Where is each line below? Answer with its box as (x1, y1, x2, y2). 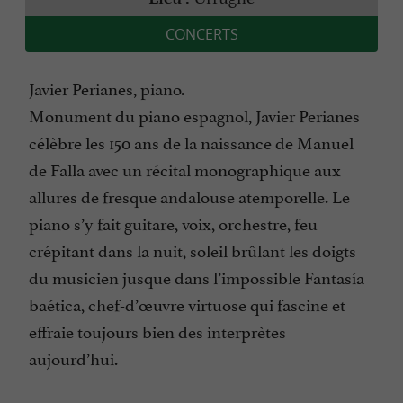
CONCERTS (165, 24, 238, 45)
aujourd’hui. (29, 345, 118, 371)
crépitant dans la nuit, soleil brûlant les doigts (29, 237, 356, 263)
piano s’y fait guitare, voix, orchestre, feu (29, 210, 318, 236)
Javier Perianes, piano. (29, 75, 184, 101)
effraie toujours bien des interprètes (29, 318, 286, 344)
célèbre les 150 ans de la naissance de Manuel (29, 129, 354, 155)
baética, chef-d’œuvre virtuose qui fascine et (29, 291, 345, 317)
